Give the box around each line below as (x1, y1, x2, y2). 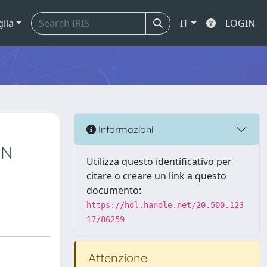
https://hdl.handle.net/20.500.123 (86, 200, 244, 210)
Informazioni (96, 123, 153, 135)
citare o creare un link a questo (86, 169, 226, 182)
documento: (86, 184, 141, 197)
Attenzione (85, 250, 147, 265)
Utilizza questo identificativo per (86, 155, 232, 168)
